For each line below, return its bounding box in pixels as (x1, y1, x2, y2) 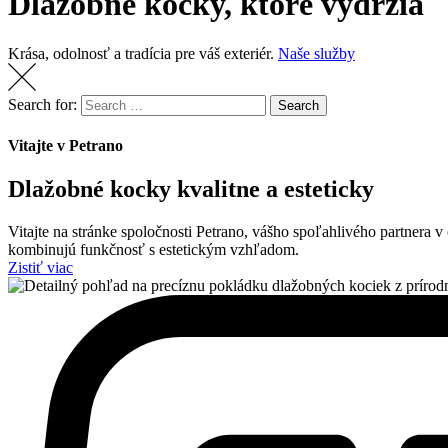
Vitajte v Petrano (8, 137, 123, 155)
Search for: (8, 95, 77, 113)
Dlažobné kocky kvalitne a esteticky (8, 176, 374, 203)
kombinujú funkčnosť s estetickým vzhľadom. (8, 241, 299, 259)
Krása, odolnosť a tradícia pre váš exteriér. (8, 44, 274, 62)
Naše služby (278, 44, 355, 62)
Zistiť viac (8, 259, 73, 277)
